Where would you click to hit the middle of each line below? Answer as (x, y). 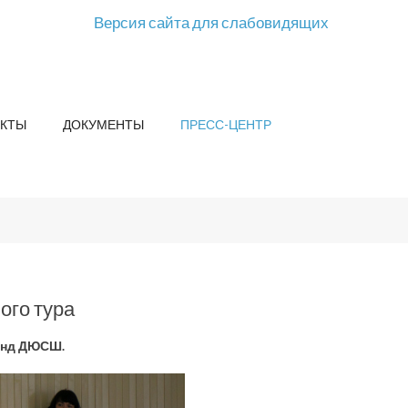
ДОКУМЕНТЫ (103, 124)
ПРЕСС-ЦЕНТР (226, 124)
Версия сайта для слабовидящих (211, 22)
